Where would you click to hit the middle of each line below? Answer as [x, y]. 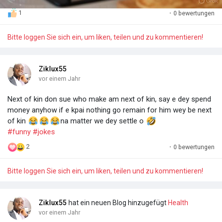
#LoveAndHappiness [116, 17]
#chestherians [96, 28]
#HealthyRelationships [44, 17]
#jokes [44, 132]
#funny [19, 132]
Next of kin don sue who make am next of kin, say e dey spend [109, 99]
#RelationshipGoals [39, 28]
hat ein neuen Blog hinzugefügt [118, 202]
